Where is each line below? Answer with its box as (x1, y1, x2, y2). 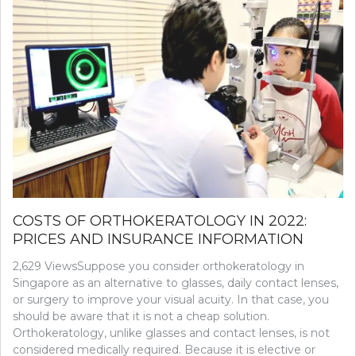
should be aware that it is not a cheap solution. (13, 309, 269, 324)
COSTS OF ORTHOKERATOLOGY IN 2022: (13, 212, 307, 230)
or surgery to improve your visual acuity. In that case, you (13, 292, 329, 308)
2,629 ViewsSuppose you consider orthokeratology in (13, 259, 304, 274)
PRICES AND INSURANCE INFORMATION (13, 230, 304, 249)
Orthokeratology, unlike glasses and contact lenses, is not (13, 326, 330, 341)
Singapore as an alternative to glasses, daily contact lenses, (13, 276, 339, 291)
